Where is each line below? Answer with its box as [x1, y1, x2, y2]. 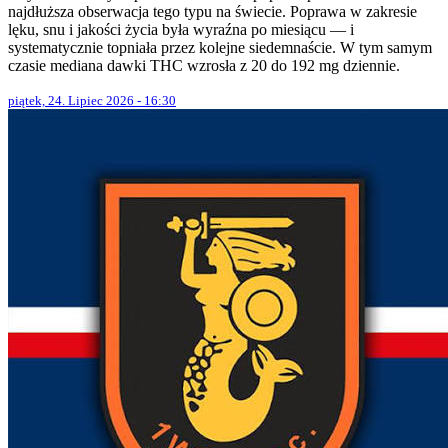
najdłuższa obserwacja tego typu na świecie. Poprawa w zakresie [8, 2, 417, 20]
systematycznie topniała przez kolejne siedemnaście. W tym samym [8, 38, 432, 56]
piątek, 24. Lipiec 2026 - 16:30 [8, 92, 176, 108]
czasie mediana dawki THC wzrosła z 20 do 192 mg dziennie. [8, 56, 400, 74]
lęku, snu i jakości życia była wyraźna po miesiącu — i [8, 20, 354, 38]
